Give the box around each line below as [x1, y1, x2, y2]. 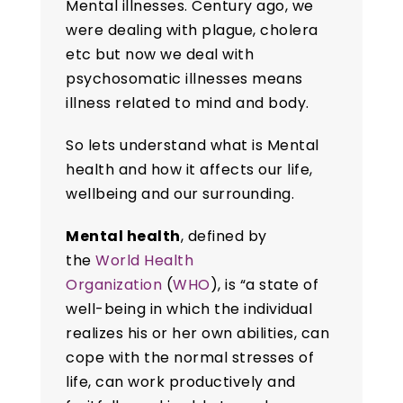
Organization [66, 274, 163, 296]
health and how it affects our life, [66, 159, 313, 181]
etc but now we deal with [66, 44, 255, 66]
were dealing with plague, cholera [66, 20, 318, 41]
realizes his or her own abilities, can [66, 323, 330, 345]
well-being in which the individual [66, 299, 313, 320]
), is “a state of [210, 274, 319, 296]
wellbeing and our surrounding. [66, 184, 295, 205]
